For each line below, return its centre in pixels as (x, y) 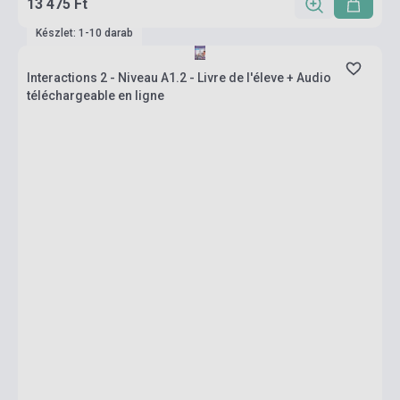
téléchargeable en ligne (96, 96)
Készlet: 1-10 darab (84, 33)
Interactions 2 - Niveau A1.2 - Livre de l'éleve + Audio (179, 78)
